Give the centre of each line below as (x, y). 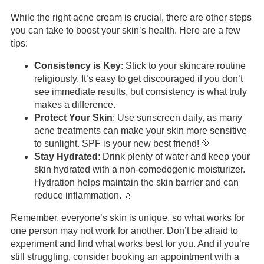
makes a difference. (75, 105)
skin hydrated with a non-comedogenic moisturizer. (139, 169)
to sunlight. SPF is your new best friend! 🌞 (122, 143)
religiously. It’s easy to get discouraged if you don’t (138, 79)
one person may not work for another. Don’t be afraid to (124, 231)
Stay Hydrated (66, 156)
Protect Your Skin (73, 118)
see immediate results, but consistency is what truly (140, 92)
